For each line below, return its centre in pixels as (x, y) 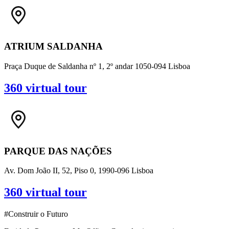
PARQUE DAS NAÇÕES (58, 151)
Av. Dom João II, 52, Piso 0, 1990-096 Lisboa (79, 171)
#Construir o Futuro (36, 214)
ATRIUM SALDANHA (53, 47)
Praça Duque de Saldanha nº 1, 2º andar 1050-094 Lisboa (97, 66)
